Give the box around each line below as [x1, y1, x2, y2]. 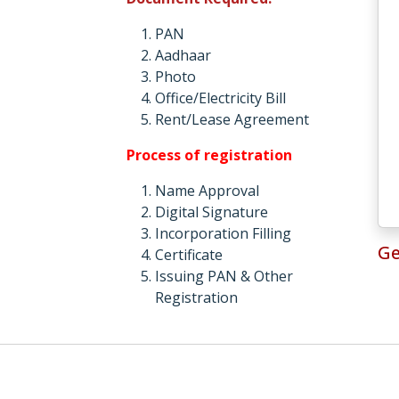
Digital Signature [154, 202, 268, 222]
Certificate [154, 245, 223, 265]
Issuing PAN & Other [154, 266, 293, 286]
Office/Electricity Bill [154, 88, 286, 108]
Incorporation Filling [154, 224, 291, 243]
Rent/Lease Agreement [154, 110, 309, 129]
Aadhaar [154, 45, 211, 65]
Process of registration [126, 145, 292, 165]
